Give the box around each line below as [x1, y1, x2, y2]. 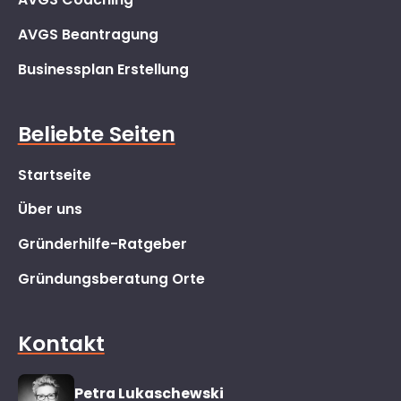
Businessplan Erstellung [17, 58, 189, 80]
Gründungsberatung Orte [17, 268, 205, 289]
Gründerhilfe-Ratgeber [17, 234, 187, 254]
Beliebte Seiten [17, 118, 175, 149]
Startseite [17, 164, 91, 185]
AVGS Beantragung [17, 23, 158, 45]
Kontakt [17, 328, 105, 358]
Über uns [17, 199, 82, 220]
